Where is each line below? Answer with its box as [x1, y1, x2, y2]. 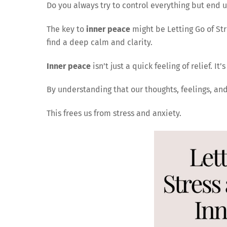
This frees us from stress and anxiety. [47, 108, 181, 119]
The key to [47, 24, 86, 34]
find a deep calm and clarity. [47, 37, 153, 47]
